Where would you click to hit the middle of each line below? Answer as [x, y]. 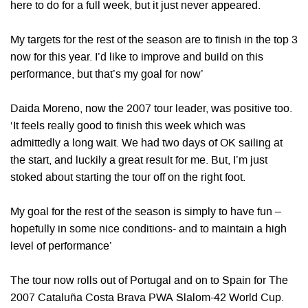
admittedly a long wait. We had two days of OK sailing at [146, 143]
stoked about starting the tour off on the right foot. [128, 178]
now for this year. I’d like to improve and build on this [137, 57]
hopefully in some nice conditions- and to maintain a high [148, 229]
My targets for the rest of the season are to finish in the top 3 [154, 40]
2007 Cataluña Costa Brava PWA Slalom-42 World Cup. [147, 298]
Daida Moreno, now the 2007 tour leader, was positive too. [151, 109]
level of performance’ [61, 246]
